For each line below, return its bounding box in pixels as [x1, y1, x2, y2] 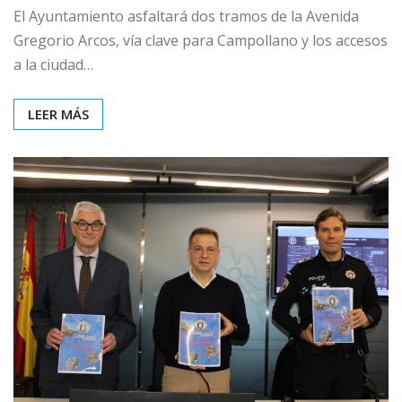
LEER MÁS [28, 104, 89, 123]
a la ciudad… [13, 54, 93, 74]
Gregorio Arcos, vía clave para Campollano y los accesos [13, 30, 388, 50]
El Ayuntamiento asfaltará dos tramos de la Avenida [13, 5, 359, 26]
